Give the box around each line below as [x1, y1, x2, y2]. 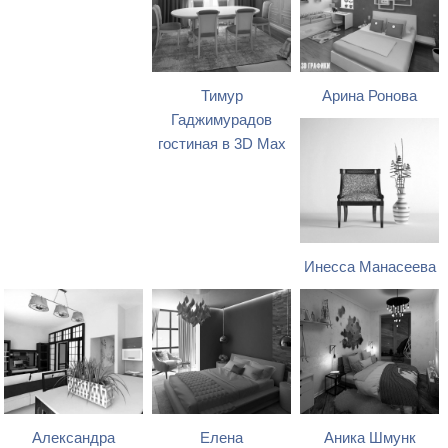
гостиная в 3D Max [157, 136, 286, 153]
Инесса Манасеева [303, 259, 436, 276]
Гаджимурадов [171, 112, 273, 129]
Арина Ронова [322, 88, 418, 105]
